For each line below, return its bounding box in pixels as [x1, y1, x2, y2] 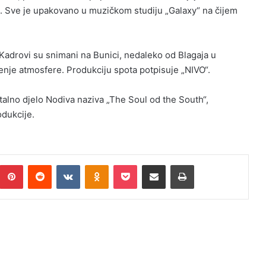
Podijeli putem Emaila [165, 160, 188, 170]
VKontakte [80, 160, 118, 170]
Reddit [51, 160, 75, 170]
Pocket [137, 160, 162, 170]
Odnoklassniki [108, 160, 159, 170]
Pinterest [23, 160, 56, 170]
